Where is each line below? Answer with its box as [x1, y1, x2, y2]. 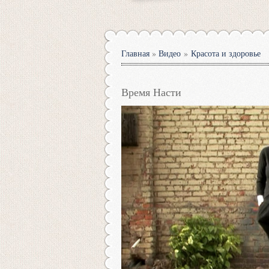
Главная [121, 47, 150, 59]
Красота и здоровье [191, 47, 261, 59]
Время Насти [121, 85, 181, 99]
